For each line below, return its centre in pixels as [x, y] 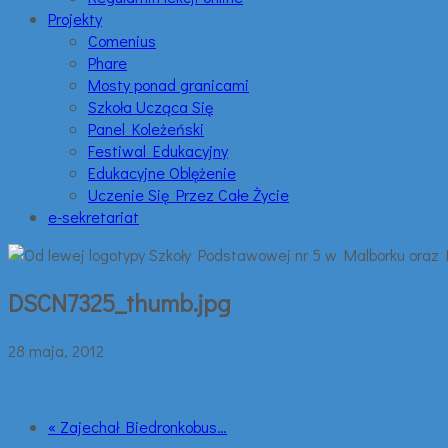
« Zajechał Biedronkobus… [137, 426]
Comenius [122, 40]
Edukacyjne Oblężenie [162, 172]
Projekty [75, 18]
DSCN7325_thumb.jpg [119, 302]
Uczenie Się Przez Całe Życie [188, 194]
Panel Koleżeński [146, 128]
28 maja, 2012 [56, 350]
